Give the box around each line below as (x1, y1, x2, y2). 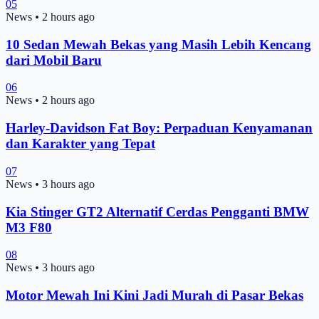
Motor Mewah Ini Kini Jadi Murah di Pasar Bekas (6, 288, 303, 303)
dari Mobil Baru (6, 52, 102, 68)
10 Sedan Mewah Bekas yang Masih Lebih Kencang (6, 36, 311, 52)
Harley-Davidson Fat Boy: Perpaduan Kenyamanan (6, 120, 313, 136)
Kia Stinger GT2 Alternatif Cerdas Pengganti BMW (6, 204, 309, 219)
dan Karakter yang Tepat (6, 136, 155, 152)
